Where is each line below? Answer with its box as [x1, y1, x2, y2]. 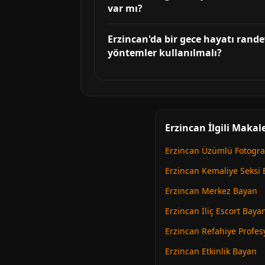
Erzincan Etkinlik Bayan [165, 245, 257, 257]
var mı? [108, 2, 143, 15]
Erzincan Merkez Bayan [165, 185, 257, 196]
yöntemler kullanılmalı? [108, 46, 222, 59]
